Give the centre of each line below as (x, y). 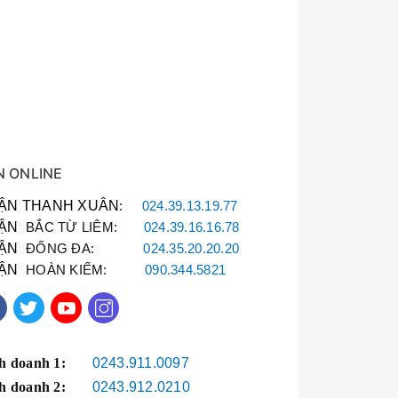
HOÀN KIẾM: (82, 270)
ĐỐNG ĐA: (81, 249)
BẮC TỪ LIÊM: (81, 227)
